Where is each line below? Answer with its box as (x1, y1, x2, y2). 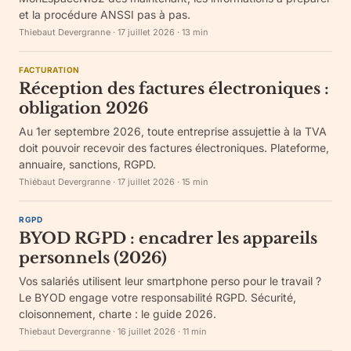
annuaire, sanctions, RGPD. (19, 157, 156, 171)
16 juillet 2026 (118, 326, 175, 337)
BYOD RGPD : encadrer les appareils (19, 229, 317, 248)
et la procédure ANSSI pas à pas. (19, 8, 190, 21)
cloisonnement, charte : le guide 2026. (19, 307, 216, 320)
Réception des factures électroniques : (19, 79, 329, 98)
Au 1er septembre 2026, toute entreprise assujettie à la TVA (19, 125, 327, 138)
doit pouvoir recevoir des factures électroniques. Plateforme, (19, 141, 329, 154)
